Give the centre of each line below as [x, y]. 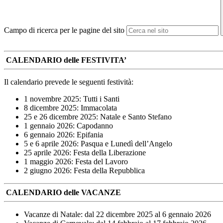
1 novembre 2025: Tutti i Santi [72, 99]
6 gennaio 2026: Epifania [63, 135]
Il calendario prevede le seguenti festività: [69, 82]
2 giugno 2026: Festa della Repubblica [84, 171]
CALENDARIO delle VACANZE [63, 193]
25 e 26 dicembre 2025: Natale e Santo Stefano [98, 117]
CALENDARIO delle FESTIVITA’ [66, 60]
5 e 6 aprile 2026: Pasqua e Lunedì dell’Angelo [98, 144]
